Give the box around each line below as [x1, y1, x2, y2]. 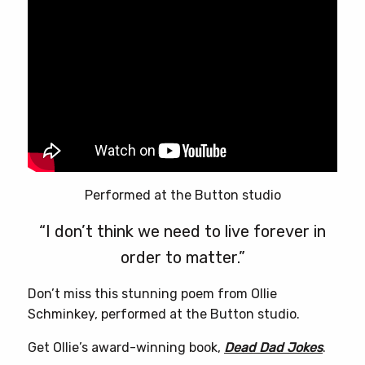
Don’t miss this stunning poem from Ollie [28, 286, 277, 302]
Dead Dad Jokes [224, 340, 323, 356]
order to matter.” [120, 248, 245, 268]
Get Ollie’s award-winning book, [28, 340, 224, 356]
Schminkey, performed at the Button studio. [28, 306, 300, 323]
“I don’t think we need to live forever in [39, 222, 326, 242]
